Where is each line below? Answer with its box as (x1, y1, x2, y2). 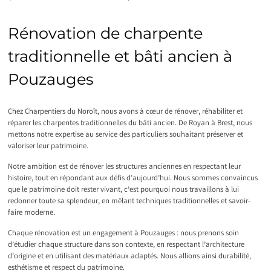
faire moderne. (7, 207, 55, 219)
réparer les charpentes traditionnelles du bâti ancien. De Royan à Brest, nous (7, 117, 252, 129)
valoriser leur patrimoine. (7, 140, 88, 152)
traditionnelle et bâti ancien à (7, 47, 232, 66)
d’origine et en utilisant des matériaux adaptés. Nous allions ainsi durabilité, (7, 250, 251, 263)
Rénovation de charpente (7, 24, 203, 43)
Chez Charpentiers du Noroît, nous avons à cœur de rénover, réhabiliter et (7, 106, 243, 118)
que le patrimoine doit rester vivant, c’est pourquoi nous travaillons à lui (7, 184, 239, 196)
